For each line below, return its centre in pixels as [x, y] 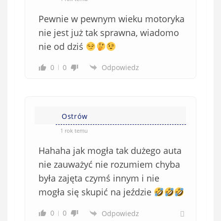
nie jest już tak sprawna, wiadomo [109, 32]
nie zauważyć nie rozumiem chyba [109, 164]
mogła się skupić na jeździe [96, 192]
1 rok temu [74, 130]
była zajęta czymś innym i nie [99, 178]
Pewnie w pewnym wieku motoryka [111, 18]
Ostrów [75, 116]
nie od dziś [62, 46]
